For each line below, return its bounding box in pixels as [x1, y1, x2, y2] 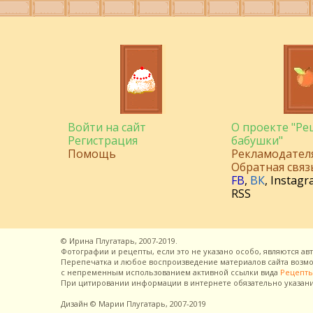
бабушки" [231, 133, 283, 148]
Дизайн [61, 298, 90, 309]
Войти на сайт [68, 119, 146, 135]
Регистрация [68, 133, 138, 148]
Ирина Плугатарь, [69, 235, 137, 246]
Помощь [68, 146, 116, 161]
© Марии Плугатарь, [90, 298, 168, 309]
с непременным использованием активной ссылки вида [61, 267, 280, 277]
